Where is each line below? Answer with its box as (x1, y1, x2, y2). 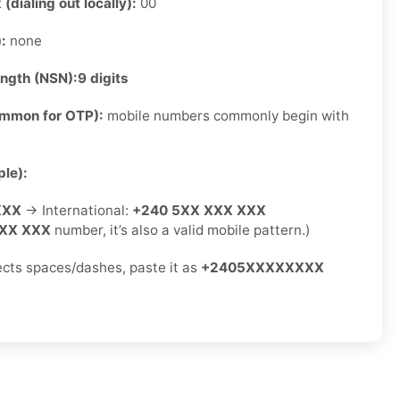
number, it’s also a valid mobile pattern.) (51, 221, 311, 239)
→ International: (21, 202, 132, 220)
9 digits (78, 70, 129, 87)
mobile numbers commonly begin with (104, 107, 349, 125)
